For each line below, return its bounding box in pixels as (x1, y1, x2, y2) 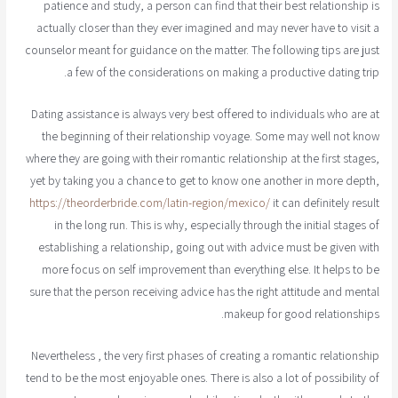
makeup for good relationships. (223, 305, 379, 322)
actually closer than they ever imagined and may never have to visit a (36, 19, 379, 36)
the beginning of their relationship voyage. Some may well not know (41, 127, 379, 144)
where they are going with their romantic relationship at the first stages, (25, 149, 379, 166)
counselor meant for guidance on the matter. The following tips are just (24, 41, 379, 58)
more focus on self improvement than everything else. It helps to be (41, 260, 379, 277)
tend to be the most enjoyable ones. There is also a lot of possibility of (25, 369, 379, 386)
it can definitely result (269, 194, 379, 211)
